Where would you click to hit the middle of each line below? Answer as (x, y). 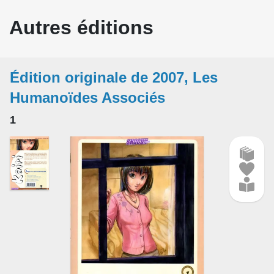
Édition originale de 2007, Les (114, 78)
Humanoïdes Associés (87, 98)
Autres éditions (81, 28)
